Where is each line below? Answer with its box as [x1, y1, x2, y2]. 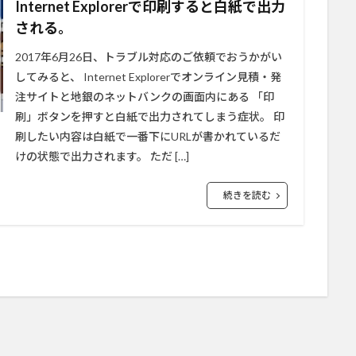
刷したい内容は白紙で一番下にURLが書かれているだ [15, 130, 281, 143]
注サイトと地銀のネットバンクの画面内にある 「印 [15, 90, 274, 103]
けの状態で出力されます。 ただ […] [15, 149, 189, 163]
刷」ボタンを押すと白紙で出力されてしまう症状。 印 [15, 110, 284, 123]
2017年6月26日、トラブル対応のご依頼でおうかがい [15, 50, 282, 64]
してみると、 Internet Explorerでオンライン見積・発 [15, 70, 281, 83]
